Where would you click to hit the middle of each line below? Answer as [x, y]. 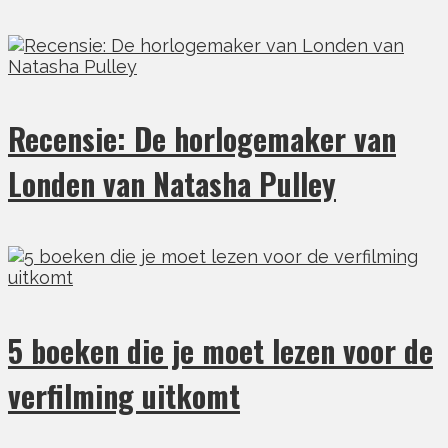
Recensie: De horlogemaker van [202, 139]
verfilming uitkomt [124, 396]
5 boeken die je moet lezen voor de [220, 351]
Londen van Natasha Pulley [172, 184]
